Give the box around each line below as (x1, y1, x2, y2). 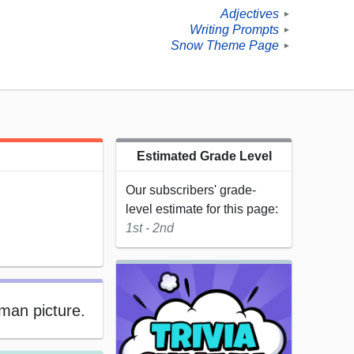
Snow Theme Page (171, 39, 279, 53)
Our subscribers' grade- (126, 183, 256, 198)
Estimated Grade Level (136, 149, 272, 164)
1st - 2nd (126, 221, 174, 235)
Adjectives (220, 7, 279, 21)
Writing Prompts (190, 23, 279, 37)
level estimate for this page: (126, 202, 278, 217)
